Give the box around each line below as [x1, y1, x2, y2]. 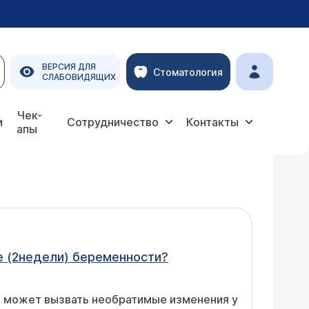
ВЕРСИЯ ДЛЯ [42, 61, 96, 72]
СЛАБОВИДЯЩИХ [42, 72, 116, 82]
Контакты [186, 115, 239, 129]
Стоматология [153, 66, 223, 78]
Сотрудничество [67, 115, 159, 129]
